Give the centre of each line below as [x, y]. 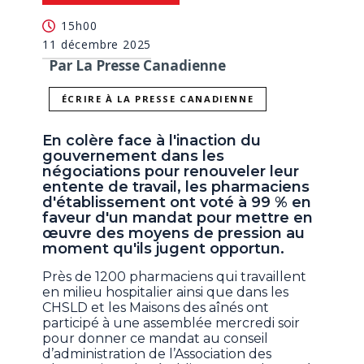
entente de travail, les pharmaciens [176, 187]
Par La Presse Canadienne [138, 65]
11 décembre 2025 [97, 44]
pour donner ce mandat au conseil [156, 339]
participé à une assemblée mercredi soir [171, 323]
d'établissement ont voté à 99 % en [177, 203]
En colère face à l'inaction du [152, 141]
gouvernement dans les [134, 156]
